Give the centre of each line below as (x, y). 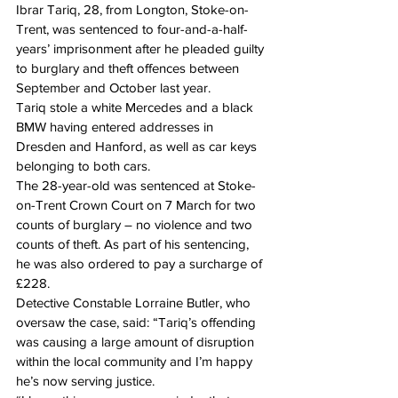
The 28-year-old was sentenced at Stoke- (136, 186)
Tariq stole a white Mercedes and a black (136, 107)
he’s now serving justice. (85, 381)
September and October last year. (113, 88)
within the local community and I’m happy (136, 362)
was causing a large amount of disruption (137, 342)
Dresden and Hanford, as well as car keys (138, 147)
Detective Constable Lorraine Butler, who (135, 303)
